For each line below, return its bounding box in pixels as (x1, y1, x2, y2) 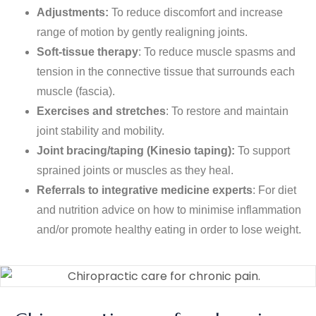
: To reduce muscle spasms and (138, 45, 296, 58)
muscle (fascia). (37, 85, 115, 97)
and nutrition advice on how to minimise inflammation (37, 203, 301, 216)
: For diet (253, 183, 296, 196)
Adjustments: (37, 6, 109, 18)
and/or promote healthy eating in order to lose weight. (37, 223, 301, 236)
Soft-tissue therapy (37, 45, 138, 58)
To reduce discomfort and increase (109, 6, 283, 18)
